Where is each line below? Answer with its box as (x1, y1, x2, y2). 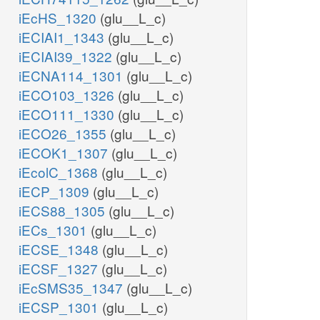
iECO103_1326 (19, 85, 118, 105)
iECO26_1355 (19, 124, 110, 144)
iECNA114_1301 (19, 66, 126, 86)
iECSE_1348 (19, 239, 102, 259)
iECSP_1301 (19, 297, 102, 317)
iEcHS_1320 (19, 8, 100, 28)
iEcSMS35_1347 (19, 278, 126, 298)
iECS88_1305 (19, 201, 109, 221)
